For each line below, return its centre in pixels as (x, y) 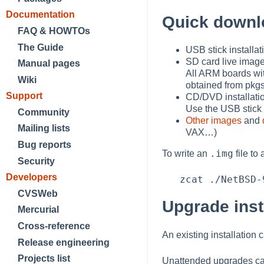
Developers (32, 177)
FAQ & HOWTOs (54, 31)
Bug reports (44, 145)
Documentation (40, 15)
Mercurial (38, 210)
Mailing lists (44, 128)
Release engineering (64, 242)
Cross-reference (54, 226)
